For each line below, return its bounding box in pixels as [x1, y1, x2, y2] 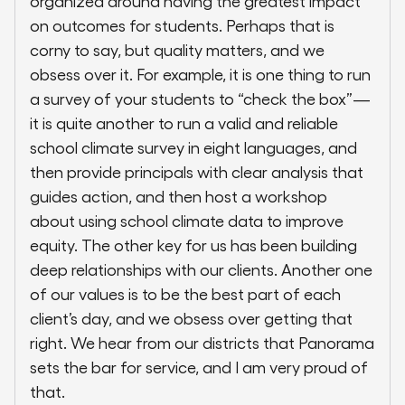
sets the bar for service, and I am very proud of [30, 357, 368, 377]
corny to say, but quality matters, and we [30, 40, 325, 60]
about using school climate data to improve [30, 211, 344, 231]
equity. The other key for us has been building [30, 235, 357, 255]
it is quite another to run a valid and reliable [30, 113, 338, 133]
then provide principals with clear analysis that [30, 162, 363, 182]
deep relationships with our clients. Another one [30, 259, 372, 279]
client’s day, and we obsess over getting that [30, 308, 353, 328]
